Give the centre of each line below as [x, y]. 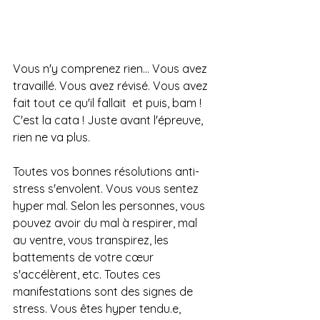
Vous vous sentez [154, 189]
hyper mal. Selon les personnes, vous [110, 206]
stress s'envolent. [59, 189]
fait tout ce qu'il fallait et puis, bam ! [109, 103]
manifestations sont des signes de [104, 291]
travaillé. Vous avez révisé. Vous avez [112, 86]
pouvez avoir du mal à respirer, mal [106, 223]
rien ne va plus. [53, 137]
